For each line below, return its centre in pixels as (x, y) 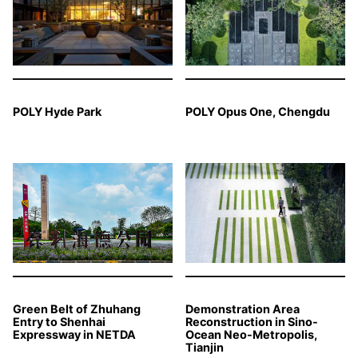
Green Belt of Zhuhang (77, 309)
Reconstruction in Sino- (252, 322)
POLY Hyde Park (57, 112)
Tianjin (205, 348)
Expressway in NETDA (74, 335)
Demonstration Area (243, 309)
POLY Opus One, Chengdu (258, 112)
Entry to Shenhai (59, 322)
